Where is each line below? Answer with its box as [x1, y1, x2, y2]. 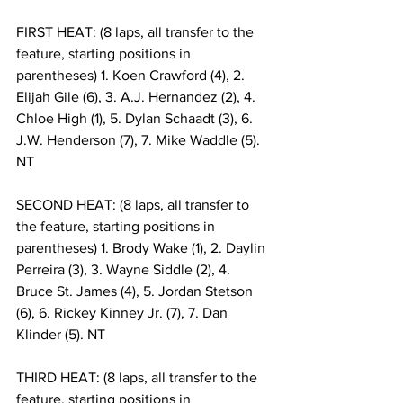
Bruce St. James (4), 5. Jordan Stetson [16, 283, 256, 300]
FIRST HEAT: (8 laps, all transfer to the [16, 24, 257, 40]
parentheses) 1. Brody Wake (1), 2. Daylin [16, 240, 269, 256]
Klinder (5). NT [16, 327, 105, 343]
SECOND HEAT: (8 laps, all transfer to [16, 197, 253, 213]
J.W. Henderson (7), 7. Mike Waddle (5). [16, 132, 264, 148]
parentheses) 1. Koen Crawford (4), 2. [16, 67, 248, 84]
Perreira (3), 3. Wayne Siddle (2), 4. [16, 262, 234, 278]
